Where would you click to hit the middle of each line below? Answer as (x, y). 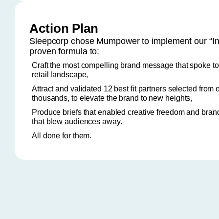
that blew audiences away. (77, 122)
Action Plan (64, 28)
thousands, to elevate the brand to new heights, (112, 98)
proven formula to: (65, 51)
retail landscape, (60, 75)
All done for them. (62, 136)
